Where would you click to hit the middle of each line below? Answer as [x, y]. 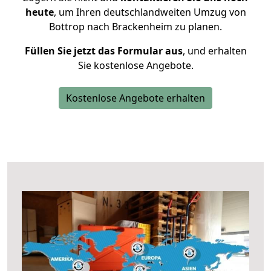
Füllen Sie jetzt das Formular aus [103, 51]
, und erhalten [214, 51]
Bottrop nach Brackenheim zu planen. [135, 27]
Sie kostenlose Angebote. [135, 65]
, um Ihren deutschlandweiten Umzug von [150, 12]
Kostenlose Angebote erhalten [135, 98]
